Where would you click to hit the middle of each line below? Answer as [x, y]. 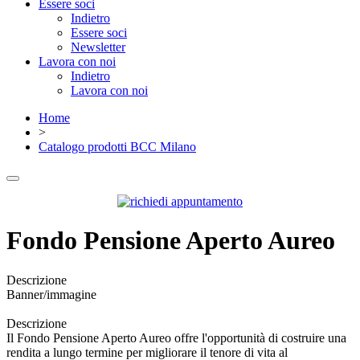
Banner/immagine [51, 294]
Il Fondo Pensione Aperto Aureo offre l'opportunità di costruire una [176, 337]
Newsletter [98, 47]
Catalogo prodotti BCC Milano [117, 147]
